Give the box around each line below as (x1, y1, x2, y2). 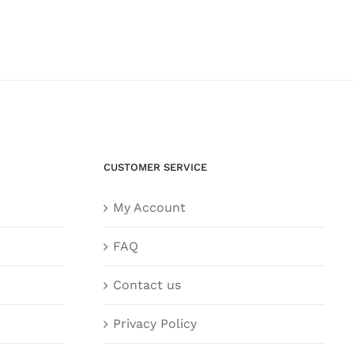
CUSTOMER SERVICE (104, 161, 207, 173)
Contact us (113, 277, 181, 292)
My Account (113, 200, 186, 215)
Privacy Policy (113, 316, 197, 331)
